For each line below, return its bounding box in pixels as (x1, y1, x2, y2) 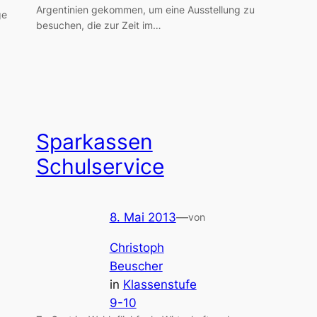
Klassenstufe (122, 277, 197, 292)
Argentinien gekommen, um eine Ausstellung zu (35, 3, 255, 16)
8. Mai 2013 (109, 209, 176, 224)
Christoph (109, 240, 164, 255)
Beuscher (109, 258, 163, 273)
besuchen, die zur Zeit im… (35, 18, 161, 31)
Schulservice (35, 153, 164, 179)
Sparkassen (35, 128, 153, 154)
